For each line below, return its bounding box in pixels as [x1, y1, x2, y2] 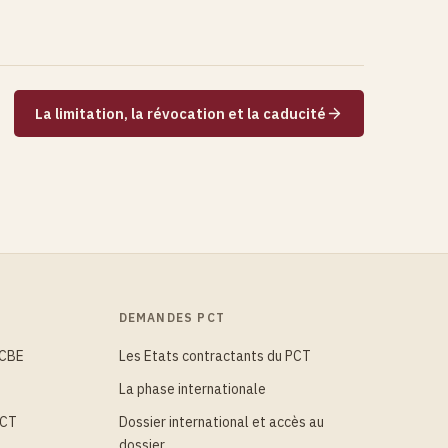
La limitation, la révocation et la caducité [35, 104, 326, 124]
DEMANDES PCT [118, 310, 225, 326]
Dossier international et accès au [118, 413, 324, 432]
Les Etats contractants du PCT [118, 347, 311, 366]
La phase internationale [118, 380, 266, 399]
